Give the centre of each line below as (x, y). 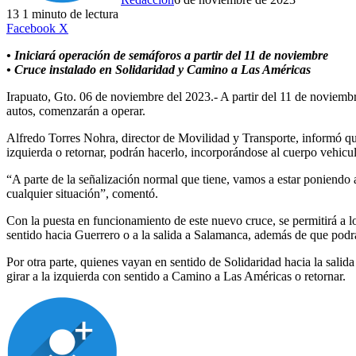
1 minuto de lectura (70, 14)
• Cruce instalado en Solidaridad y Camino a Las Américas (159, 70)
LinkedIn (91, 28)
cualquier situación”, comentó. (82, 194)
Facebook (31, 29)
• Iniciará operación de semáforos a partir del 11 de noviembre (167, 56)
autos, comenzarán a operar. (76, 111)
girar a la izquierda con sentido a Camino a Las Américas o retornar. (176, 277)
